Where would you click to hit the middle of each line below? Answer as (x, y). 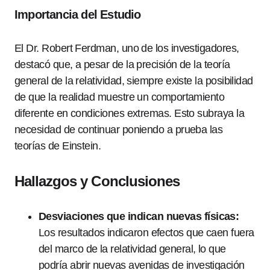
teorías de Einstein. (58, 146)
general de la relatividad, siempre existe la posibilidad (134, 81)
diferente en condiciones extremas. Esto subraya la (129, 113)
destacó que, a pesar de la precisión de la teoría (122, 64)
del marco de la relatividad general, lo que (132, 249)
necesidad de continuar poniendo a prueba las (119, 130)
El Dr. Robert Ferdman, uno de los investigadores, (127, 48)
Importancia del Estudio (78, 14)
